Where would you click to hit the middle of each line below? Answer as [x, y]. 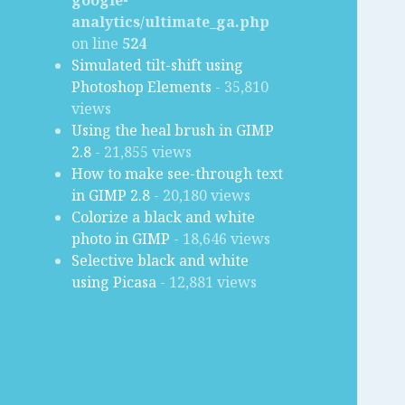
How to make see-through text [178, 174]
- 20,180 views [201, 196]
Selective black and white [160, 261]
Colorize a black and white [164, 217]
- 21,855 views [142, 152]
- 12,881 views [207, 283]
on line [97, 44]
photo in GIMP [121, 239]
